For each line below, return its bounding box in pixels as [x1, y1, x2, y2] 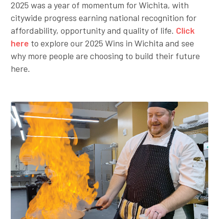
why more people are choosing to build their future [11, 50, 200, 62]
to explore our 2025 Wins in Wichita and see [29, 38, 195, 49]
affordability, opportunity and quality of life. [11, 25, 176, 36]
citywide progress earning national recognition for [11, 12, 197, 23]
